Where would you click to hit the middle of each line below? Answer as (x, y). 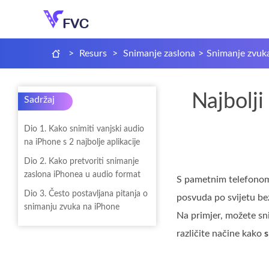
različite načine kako (220, 234)
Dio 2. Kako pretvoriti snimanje (81, 162)
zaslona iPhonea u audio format (82, 175)
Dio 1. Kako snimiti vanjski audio (84, 129)
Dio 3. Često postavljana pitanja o (86, 194)
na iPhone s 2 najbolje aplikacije (82, 142)
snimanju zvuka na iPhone (72, 207)
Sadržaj (39, 100)
